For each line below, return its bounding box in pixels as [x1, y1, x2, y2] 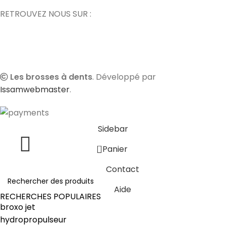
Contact [106, 163, 139, 176]
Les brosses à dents [10, 71, 92, 83]
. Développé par [92, 71, 156, 83]
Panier [102, 143, 128, 155]
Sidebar [98, 123, 128, 135]
